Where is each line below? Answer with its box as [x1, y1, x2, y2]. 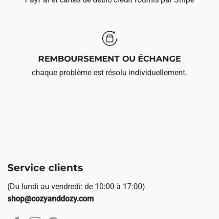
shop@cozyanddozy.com [7, 194, 94, 203]
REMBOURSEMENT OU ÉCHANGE [38, 53, 181, 64]
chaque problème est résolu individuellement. [32, 67, 187, 77]
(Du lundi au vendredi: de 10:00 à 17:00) [7, 181, 145, 191]
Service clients [7, 161, 83, 174]
